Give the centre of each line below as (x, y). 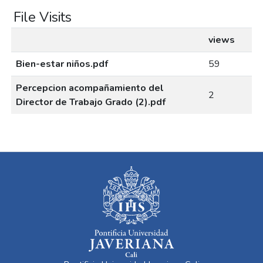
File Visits (43, 17)
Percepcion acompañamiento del (90, 88)
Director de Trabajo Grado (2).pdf (91, 102)
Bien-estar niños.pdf (62, 64)
